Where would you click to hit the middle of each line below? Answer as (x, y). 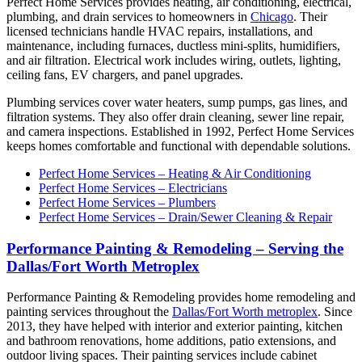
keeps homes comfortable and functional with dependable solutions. (179, 145)
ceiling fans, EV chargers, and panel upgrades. (125, 74)
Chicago (272, 16)
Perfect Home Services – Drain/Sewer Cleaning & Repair (185, 217)
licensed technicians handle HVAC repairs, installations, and (160, 31)
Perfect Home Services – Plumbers (127, 202)
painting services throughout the (89, 312)
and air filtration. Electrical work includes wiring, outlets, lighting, (174, 60)
